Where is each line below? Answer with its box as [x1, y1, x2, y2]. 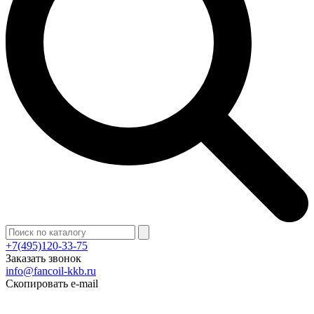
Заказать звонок [6, 252, 81, 264]
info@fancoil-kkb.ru [6, 265, 96, 277]
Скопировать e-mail [6, 278, 98, 289]
